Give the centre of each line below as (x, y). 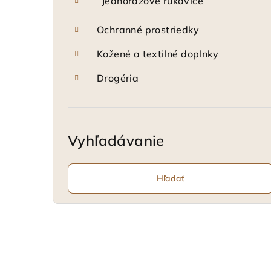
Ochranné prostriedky (148, 30)
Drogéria (118, 78)
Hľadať (171, 178)
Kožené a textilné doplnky (158, 54)
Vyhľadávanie (116, 140)
